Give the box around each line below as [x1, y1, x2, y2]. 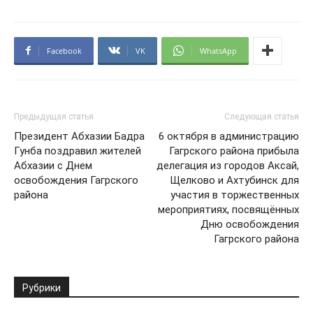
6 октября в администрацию [159, 129, 299, 143]
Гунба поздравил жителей [14, 144, 141, 157]
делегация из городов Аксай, [156, 159, 299, 172]
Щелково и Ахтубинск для [170, 173, 299, 187]
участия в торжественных [170, 188, 299, 201]
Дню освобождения [201, 217, 299, 231]
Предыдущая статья [14, 111, 94, 122]
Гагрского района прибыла [169, 144, 299, 157]
